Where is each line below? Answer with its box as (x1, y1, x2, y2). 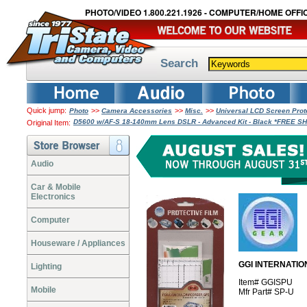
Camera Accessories (101, 107, 172, 114)
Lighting (31, 262, 62, 271)
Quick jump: (27, 106, 66, 114)
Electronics (31, 192, 75, 201)
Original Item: (27, 119, 71, 127)
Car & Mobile (31, 182, 81, 192)
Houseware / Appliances (31, 238, 125, 248)
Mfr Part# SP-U (238, 287, 294, 297)
